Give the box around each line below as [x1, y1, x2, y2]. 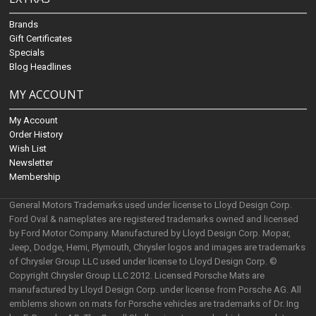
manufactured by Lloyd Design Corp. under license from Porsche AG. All [9, 284, 302, 295]
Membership [9, 171, 61, 182]
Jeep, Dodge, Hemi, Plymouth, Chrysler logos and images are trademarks [9, 242, 306, 253]
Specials [9, 47, 45, 58]
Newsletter [9, 157, 54, 168]
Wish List [9, 143, 47, 154]
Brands [9, 19, 39, 30]
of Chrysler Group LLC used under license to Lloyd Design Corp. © [9, 256, 278, 267]
